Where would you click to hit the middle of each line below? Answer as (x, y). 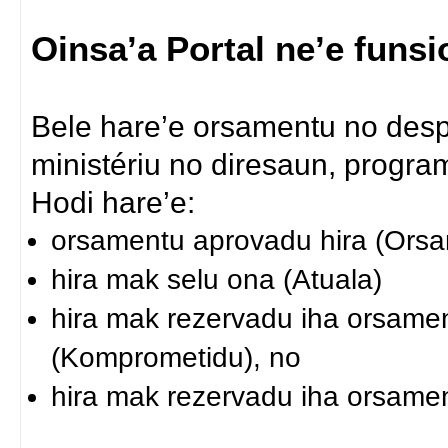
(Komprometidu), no (175, 357)
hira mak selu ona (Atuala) (216, 279)
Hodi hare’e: (113, 202)
